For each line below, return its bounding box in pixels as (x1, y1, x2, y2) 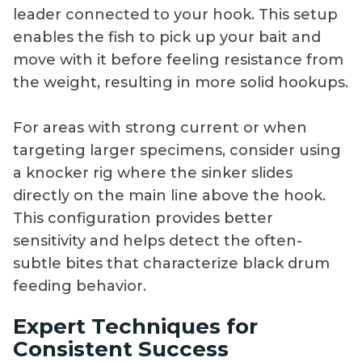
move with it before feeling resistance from (13, 51, 343, 69)
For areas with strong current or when (13, 119, 307, 137)
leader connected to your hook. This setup (13, 6, 338, 24)
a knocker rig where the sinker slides (13, 164, 293, 183)
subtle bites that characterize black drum (13, 255, 330, 273)
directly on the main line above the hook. (13, 187, 326, 205)
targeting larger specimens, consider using (13, 141, 341, 160)
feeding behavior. (13, 277, 146, 296)
